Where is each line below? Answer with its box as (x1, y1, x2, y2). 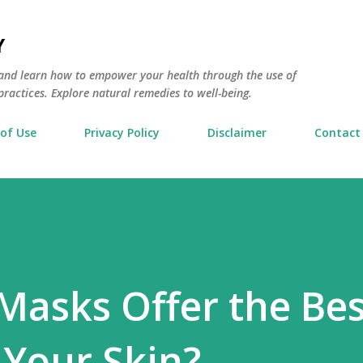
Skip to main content (101, 10, 262, 30)
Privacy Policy (84, 125, 160, 140)
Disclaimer (207, 125, 267, 140)
